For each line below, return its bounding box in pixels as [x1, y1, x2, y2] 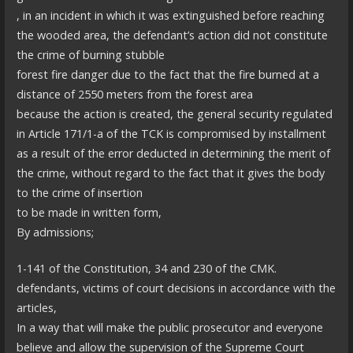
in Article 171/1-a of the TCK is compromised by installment [16, 125, 326, 141]
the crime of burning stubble [16, 46, 165, 62]
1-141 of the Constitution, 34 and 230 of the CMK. [16, 261, 277, 277]
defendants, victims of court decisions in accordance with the [16, 281, 336, 296]
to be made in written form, [16, 204, 162, 220]
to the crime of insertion [16, 184, 143, 200]
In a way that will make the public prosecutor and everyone [16, 320, 323, 336]
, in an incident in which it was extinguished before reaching [16, 7, 325, 23]
